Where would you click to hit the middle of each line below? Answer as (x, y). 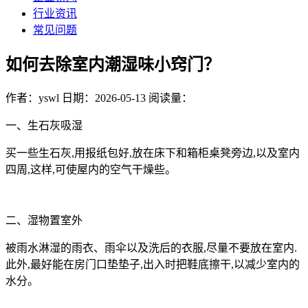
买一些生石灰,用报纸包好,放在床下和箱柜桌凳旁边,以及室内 (153, 153)
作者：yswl (32, 98)
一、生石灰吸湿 (44, 126)
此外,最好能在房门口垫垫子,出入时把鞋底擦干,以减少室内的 (153, 265)
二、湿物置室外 (44, 221)
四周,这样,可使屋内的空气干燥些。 (91, 170)
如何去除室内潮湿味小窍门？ (113, 65)
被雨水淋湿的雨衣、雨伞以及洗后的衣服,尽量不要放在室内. (151, 248)
